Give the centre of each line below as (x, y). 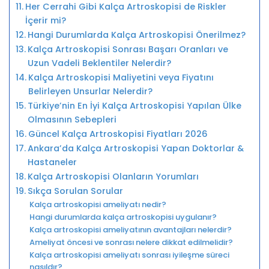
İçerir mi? (45, 20)
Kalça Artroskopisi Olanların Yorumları (113, 176)
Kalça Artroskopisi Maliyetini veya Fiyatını (121, 77)
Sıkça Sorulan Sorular (75, 191)
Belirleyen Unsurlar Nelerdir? (90, 91)
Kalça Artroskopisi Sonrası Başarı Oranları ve (128, 49)
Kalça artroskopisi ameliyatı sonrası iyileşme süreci (129, 255)
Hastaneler (52, 162)
